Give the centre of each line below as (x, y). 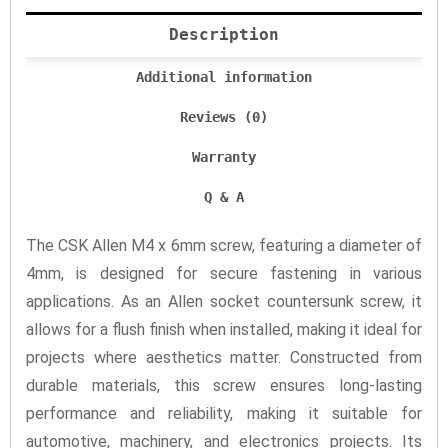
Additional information (224, 77)
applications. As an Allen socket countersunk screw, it (224, 302)
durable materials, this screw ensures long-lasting (224, 386)
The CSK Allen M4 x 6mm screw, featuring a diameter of (224, 246)
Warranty (224, 157)
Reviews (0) (224, 117)
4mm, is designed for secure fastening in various (224, 274)
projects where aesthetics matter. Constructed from (224, 358)
